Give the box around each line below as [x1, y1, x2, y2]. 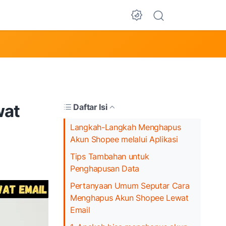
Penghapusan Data [70, 163, 140, 174]
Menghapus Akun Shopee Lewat [70, 192, 189, 203]
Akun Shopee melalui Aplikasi [70, 134, 178, 144]
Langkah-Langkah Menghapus [70, 122, 181, 132]
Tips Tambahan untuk [70, 151, 149, 161]
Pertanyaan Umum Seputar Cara [70, 180, 190, 191]
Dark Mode [136, 20, 199, 35]
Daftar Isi [73, 101, 107, 112]
